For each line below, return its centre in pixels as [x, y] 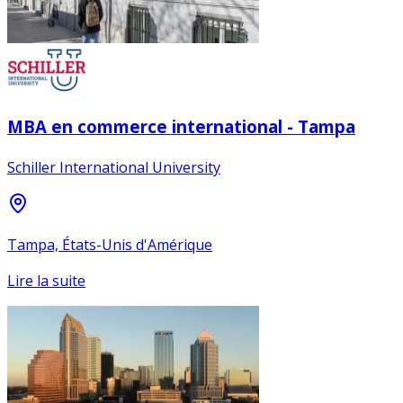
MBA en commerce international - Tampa [181, 127]
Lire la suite [46, 280]
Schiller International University [114, 167]
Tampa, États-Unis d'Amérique [110, 244]
